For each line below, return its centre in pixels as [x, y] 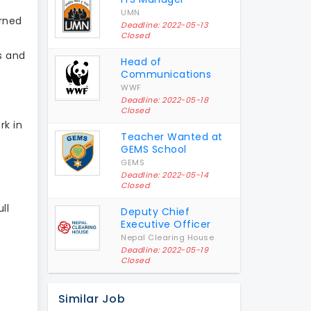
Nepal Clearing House [168, 237]
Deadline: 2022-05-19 [165, 250]
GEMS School [154, 149]
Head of [141, 61]
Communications [166, 74]
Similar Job [91, 299]
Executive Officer [166, 224]
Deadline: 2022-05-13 [165, 25]
